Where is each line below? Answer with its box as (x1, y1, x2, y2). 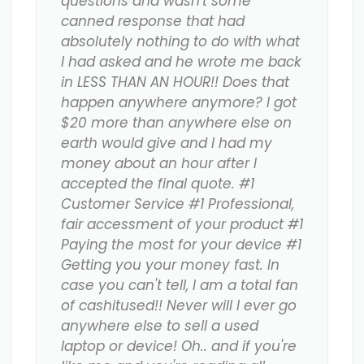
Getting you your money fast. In (60, 255, 279, 275)
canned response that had (60, 11, 245, 32)
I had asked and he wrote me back (60, 52, 301, 72)
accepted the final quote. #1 (60, 174, 254, 194)
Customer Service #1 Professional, (60, 194, 294, 214)
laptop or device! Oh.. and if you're (60, 336, 297, 357)
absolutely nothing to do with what (60, 32, 300, 52)
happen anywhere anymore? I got (60, 93, 297, 113)
